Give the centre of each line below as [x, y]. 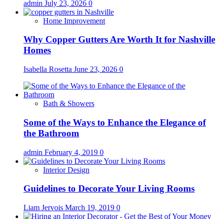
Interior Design [66, 170]
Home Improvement [74, 21]
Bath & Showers [69, 104]
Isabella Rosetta [49, 69]
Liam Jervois [44, 208]
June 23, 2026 [97, 69]
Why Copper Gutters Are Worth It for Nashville [119, 40]
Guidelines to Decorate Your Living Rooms [109, 189]
